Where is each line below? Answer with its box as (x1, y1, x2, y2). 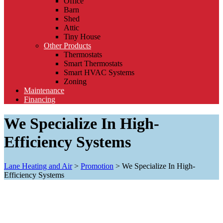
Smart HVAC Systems (64, 68, 134, 77)
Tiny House (64, 32, 101, 41)
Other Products (44, 41, 91, 50)
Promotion (81, 162, 113, 171)
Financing (24, 95, 55, 104)
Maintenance (24, 86, 64, 95)
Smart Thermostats (64, 59, 122, 68)
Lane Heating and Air (4, 162, 72, 171)
